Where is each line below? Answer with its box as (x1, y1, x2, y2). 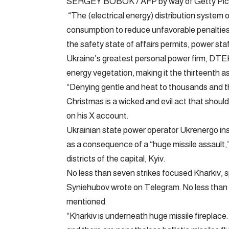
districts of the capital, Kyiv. (66, 153, 165, 164)
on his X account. (66, 110, 128, 121)
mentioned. (66, 196, 107, 207)
